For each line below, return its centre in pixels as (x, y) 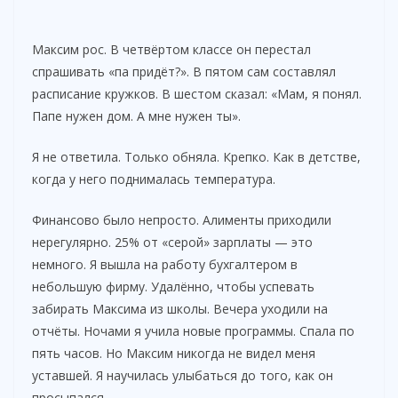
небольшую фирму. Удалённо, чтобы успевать (173, 287)
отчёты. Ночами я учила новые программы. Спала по (193, 331)
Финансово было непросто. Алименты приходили (182, 220)
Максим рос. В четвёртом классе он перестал (171, 50)
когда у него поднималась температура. (154, 179)
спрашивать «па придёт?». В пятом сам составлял (184, 72)
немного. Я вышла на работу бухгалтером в (165, 265)
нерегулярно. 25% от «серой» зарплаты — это (172, 243)
